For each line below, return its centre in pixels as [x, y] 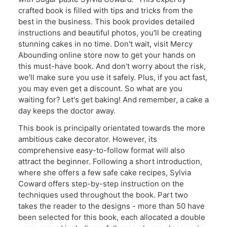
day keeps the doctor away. [67, 111]
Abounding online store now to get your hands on [107, 55]
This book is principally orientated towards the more [112, 128]
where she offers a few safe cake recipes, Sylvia [105, 173]
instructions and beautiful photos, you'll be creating [110, 33]
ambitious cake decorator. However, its [88, 139]
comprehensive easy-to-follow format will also [102, 150]
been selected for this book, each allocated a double [112, 217]
